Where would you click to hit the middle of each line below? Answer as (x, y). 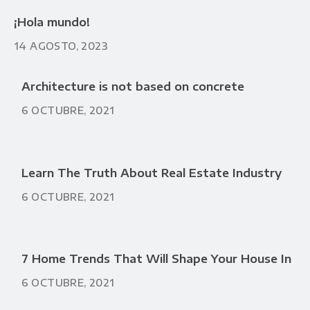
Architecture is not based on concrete (133, 86)
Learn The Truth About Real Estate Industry (151, 173)
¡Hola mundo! (52, 22)
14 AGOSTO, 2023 (61, 46)
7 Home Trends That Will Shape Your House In (156, 259)
